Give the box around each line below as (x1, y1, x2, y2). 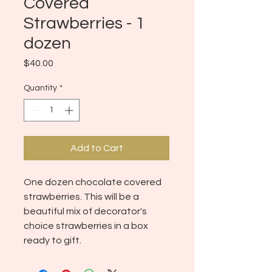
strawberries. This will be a (24, 192, 139, 202)
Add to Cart (70, 143, 123, 153)
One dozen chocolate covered (24, 177, 161, 187)
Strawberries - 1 (24, 15, 144, 32)
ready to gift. (24, 236, 81, 245)
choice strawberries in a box (24, 221, 148, 231)
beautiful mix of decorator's (24, 206, 147, 216)
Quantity (24, 84, 57, 92)
